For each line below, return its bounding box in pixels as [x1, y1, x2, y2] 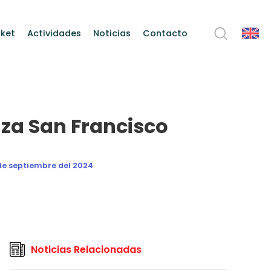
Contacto [143, 27, 188, 39]
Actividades [27, 27, 81, 39]
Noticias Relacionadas [31, 242, 142, 256]
